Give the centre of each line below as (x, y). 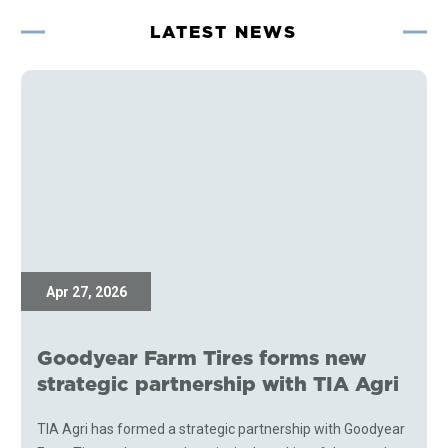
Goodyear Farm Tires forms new (202, 357)
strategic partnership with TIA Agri (218, 383)
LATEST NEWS (224, 31)
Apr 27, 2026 (86, 291)
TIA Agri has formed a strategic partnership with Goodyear (221, 429)
